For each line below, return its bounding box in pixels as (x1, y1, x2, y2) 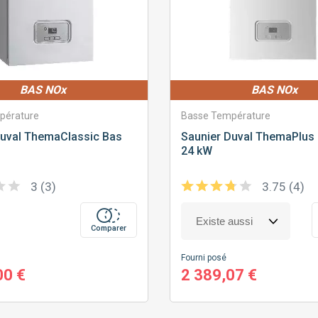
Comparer (90, 224, 126, 234)
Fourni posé (180, 253, 226, 263)
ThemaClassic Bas (21, 130, 122, 144)
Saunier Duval (180, 130, 253, 144)
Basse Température (180, 110, 270, 122)
